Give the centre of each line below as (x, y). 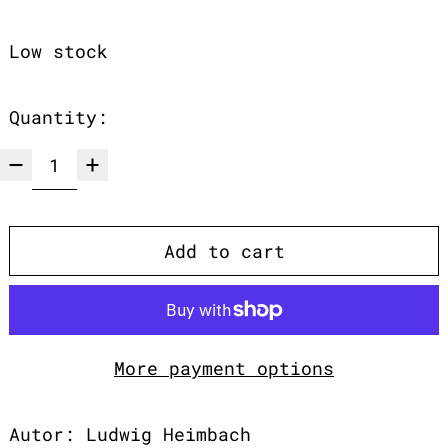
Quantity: (58, 116)
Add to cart (224, 250)
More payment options (224, 367)
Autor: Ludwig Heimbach (130, 433)
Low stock (58, 50)
